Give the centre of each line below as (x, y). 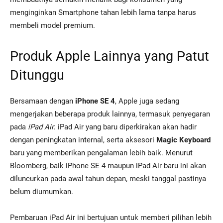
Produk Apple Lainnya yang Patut (110, 56)
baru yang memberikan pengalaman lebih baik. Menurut (101, 153)
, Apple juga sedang (147, 101)
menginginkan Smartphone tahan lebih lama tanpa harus (103, 13)
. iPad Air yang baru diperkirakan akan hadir (125, 127)
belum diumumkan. (42, 192)
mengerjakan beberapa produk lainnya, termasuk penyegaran (110, 114)
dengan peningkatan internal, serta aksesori (83, 140)
